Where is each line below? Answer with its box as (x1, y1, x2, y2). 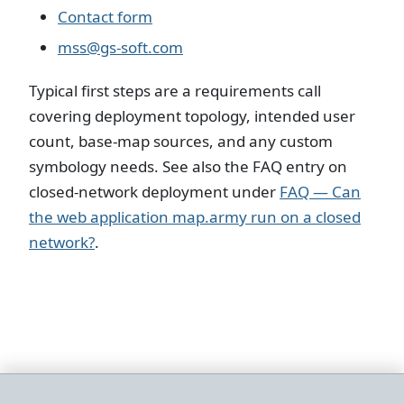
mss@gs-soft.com (58, 37, 183, 59)
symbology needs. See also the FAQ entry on (29, 155, 347, 177)
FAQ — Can (280, 180, 361, 202)
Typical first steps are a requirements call (29, 79, 321, 101)
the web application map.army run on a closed (29, 206, 361, 227)
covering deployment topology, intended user (29, 105, 355, 126)
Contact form (58, 6, 152, 28)
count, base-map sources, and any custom (29, 130, 333, 151)
